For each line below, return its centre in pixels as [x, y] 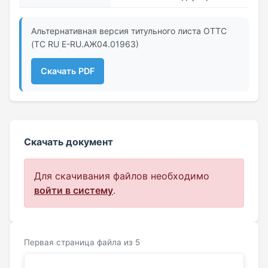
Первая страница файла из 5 [82, 242]
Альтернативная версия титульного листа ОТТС [129, 31]
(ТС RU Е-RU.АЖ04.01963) [85, 44]
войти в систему [74, 190]
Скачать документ [68, 141]
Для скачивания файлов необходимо [122, 176]
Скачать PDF [68, 71]
